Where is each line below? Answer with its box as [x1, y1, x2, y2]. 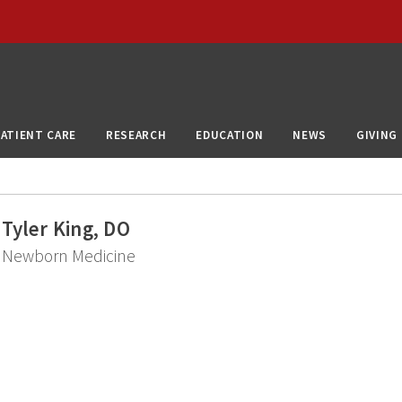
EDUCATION [196, 127, 264, 143]
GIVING [356, 127, 398, 143]
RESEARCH [106, 127, 167, 143]
